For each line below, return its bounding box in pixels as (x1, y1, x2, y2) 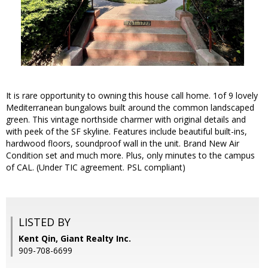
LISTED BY (19, 215, 71, 230)
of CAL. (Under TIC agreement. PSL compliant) (6, 162, 185, 173)
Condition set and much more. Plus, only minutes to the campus (6, 150, 255, 162)
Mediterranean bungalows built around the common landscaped (6, 102, 254, 114)
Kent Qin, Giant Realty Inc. (19, 233, 131, 245)
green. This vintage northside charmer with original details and (6, 114, 246, 126)
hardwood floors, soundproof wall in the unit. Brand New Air (6, 138, 239, 150)
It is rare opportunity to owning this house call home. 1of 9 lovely (6, 90, 258, 102)
